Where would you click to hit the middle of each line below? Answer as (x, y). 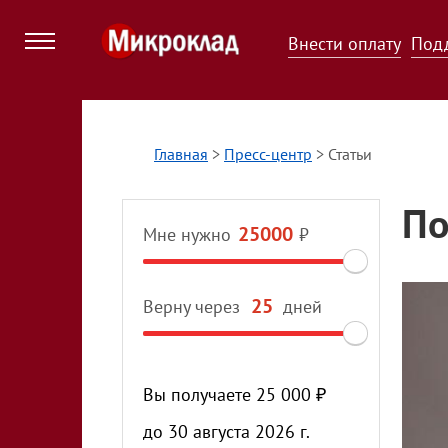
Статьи (350, 154)
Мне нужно (187, 234)
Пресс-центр (268, 154)
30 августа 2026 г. (239, 431)
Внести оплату (344, 43)
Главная (181, 154)
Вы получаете (199, 394)
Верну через (191, 306)
